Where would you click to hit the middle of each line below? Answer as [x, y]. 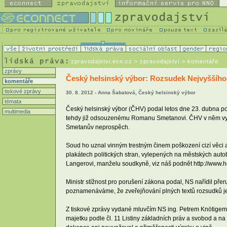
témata [12, 101]
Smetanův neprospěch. [98, 127]
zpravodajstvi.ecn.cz [102, 61]
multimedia [17, 111]
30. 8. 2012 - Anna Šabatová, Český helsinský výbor [131, 93]
